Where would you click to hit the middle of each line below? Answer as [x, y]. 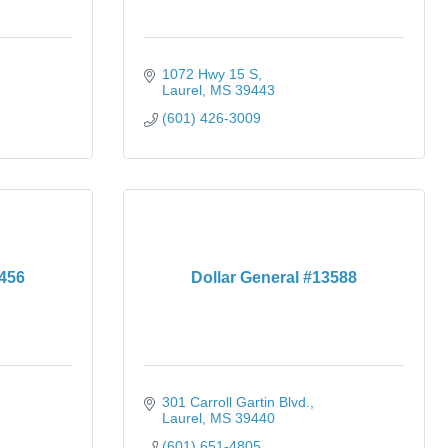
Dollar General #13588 [274, 277]
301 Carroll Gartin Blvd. [235, 402]
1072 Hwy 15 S [209, 74]
